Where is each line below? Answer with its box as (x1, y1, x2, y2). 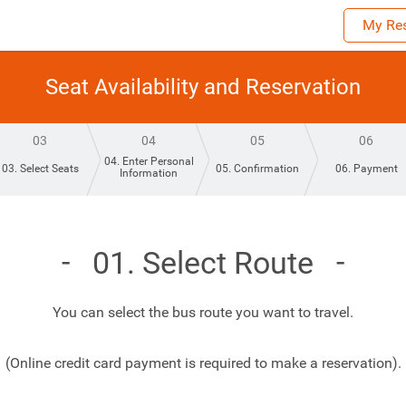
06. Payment (334, 162, 398, 175)
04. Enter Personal (103, 155, 194, 168)
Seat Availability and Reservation (45, 74, 361, 100)
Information (120, 167, 178, 179)
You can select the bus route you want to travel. (53, 304, 353, 321)
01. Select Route (92, 245, 314, 281)
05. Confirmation (216, 162, 299, 175)
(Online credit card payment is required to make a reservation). (5, 354, 401, 372)
